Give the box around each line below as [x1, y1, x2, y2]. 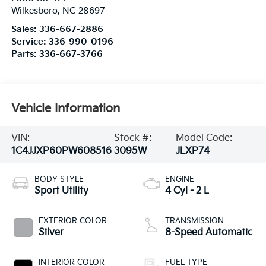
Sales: [11, 24, 39, 35]
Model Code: [176, 132, 233, 144]
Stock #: [114, 132, 152, 144]
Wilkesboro [11, 6, 58, 17]
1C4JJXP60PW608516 [11, 145, 112, 157]
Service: [11, 37, 49, 47]
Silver [38, 227, 64, 239]
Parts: [11, 49, 39, 60]
